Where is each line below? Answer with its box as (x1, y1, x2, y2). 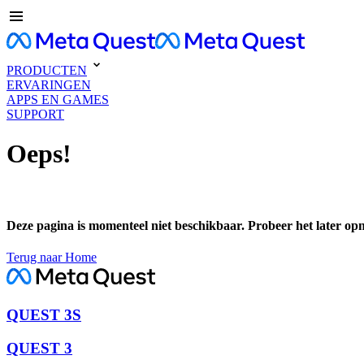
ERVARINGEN (6, 78, 91, 92)
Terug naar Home (6, 250, 97, 265)
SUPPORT (6, 107, 64, 121)
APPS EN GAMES (6, 93, 109, 106)
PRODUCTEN (6, 63, 87, 77)
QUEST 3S (6, 306, 81, 324)
